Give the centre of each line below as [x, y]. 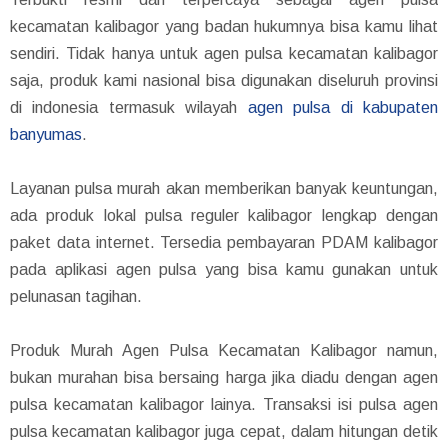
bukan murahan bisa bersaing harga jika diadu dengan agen [224, 377]
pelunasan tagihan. [76, 296]
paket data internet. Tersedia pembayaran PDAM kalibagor [224, 242]
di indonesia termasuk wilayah [129, 107]
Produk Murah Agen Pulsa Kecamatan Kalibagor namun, [224, 350]
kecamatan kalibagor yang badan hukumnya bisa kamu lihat [224, 26]
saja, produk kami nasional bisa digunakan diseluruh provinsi [224, 80]
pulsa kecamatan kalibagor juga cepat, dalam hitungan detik [224, 431]
